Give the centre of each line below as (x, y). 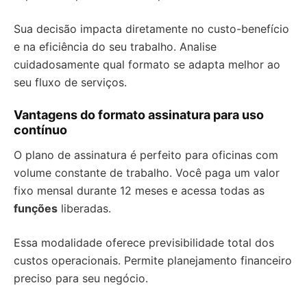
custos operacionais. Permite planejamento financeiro (153, 260)
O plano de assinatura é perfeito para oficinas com (146, 155)
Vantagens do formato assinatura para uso (139, 115)
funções (36, 208)
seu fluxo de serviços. (70, 82)
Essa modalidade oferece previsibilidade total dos (144, 243)
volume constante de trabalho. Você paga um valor (147, 173)
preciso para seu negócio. (81, 278)
